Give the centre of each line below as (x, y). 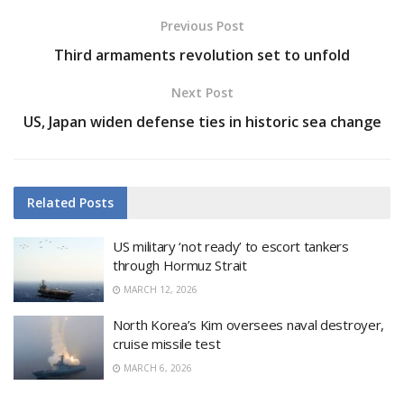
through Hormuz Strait (180, 266)
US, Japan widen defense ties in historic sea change (202, 122)
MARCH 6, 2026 (156, 367)
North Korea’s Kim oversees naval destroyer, (249, 324)
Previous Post (202, 26)
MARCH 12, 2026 (159, 290)
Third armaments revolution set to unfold (202, 55)
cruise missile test (167, 343)
